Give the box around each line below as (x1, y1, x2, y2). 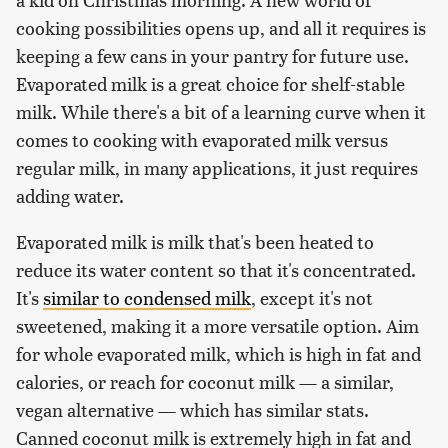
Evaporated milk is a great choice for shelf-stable (16, 71, 405, 97)
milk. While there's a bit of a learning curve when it (16, 99, 426, 125)
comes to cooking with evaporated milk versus (16, 127, 388, 153)
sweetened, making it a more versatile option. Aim (16, 313, 419, 339)
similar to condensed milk (43, 285, 251, 311)
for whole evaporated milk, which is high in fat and (16, 341, 421, 367)
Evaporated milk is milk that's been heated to (16, 229, 374, 255)
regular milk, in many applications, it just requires (16, 155, 418, 181)
